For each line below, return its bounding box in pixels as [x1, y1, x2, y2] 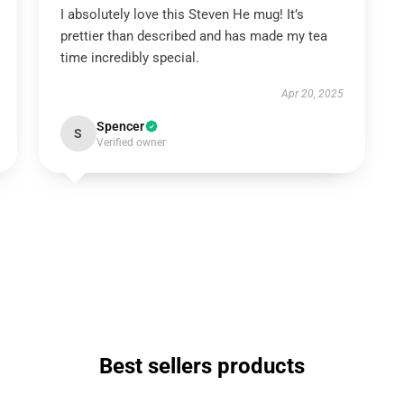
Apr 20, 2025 [281, 87, 344, 100]
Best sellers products [99, 353, 305, 379]
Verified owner [96, 136, 166, 149]
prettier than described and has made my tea [60, 28, 327, 44]
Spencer [96, 119, 144, 133]
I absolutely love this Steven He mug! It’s [60, 6, 304, 23]
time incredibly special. [60, 50, 199, 66]
